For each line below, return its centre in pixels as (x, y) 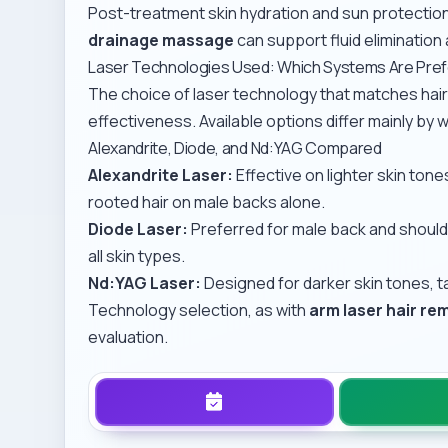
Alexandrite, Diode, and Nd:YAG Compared (235, 148)
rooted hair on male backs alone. (207, 202)
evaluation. (128, 337)
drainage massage (161, 40)
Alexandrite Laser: (161, 175)
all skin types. (137, 256)
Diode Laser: (138, 229)
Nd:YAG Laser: (145, 283)
